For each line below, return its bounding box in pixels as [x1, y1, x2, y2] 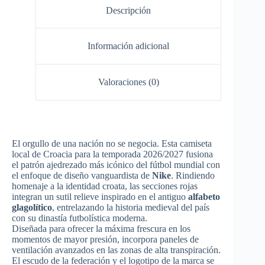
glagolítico [12, 202, 52, 212]
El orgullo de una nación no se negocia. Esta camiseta [12, 138, 212, 148]
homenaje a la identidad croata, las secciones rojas [12, 180, 198, 191]
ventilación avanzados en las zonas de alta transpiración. [12, 244, 221, 255]
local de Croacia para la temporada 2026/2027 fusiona [12, 148, 213, 159]
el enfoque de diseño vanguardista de [12, 170, 152, 180]
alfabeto [188, 191, 220, 202]
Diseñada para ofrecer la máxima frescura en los [12, 223, 190, 234]
